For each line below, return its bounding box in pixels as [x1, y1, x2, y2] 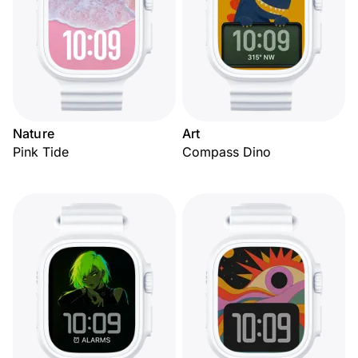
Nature [13, 125, 54, 141]
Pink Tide [13, 144, 69, 160]
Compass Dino [182, 144, 271, 160]
